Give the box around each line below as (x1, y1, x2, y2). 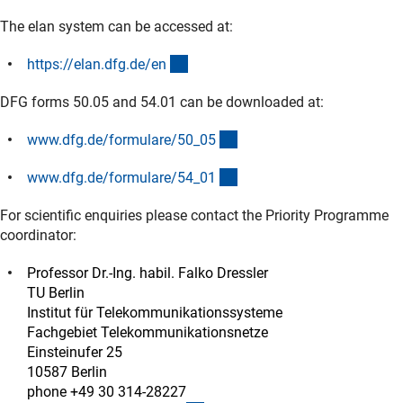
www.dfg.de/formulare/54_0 (27, 168, 208, 186)
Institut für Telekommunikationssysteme (27, 303, 282, 321)
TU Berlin (27, 283, 85, 301)
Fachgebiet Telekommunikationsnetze (27, 323, 268, 341)
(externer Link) (187, 54, 278, 72)
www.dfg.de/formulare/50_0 (27, 130, 208, 148)
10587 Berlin (27, 363, 107, 381)
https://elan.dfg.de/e (27, 55, 158, 73)
